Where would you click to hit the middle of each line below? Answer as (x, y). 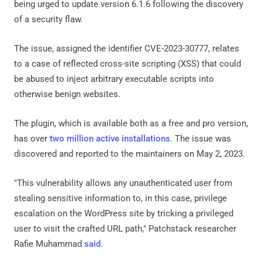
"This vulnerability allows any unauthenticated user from (123, 183)
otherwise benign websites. (67, 94)
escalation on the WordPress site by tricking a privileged (124, 213)
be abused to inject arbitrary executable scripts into (114, 79)
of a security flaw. (49, 19)
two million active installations (110, 138)
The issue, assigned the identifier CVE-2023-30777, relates (127, 48)
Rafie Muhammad (49, 244)
